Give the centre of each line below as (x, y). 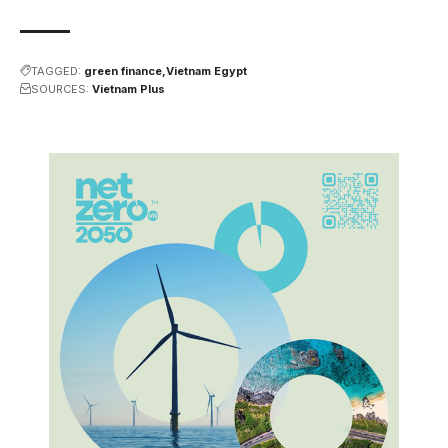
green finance (123, 70)
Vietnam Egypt (206, 70)
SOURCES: (60, 88)
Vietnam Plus (128, 88)
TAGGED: (56, 70)
